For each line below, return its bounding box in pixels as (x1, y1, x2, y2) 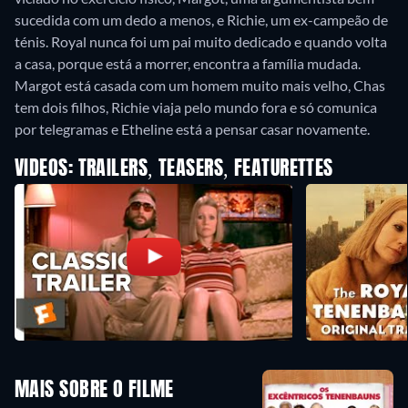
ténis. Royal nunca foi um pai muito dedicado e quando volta (15, 33, 387, 50)
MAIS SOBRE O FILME (15, 381, 174, 402)
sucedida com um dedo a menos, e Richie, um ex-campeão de (15, 11, 388, 28)
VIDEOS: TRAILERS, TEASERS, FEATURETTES (15, 159, 333, 179)
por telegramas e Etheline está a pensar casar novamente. (15, 120, 370, 138)
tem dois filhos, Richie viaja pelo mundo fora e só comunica (15, 98, 377, 116)
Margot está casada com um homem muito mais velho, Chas (15, 76, 385, 94)
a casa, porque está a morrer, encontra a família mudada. (15, 55, 361, 72)
